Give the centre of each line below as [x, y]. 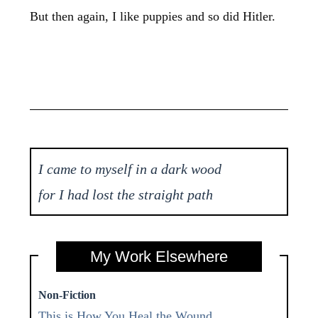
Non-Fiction [67, 295]
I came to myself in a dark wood [130, 169]
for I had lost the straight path [126, 195]
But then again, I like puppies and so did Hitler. [153, 16]
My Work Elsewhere [159, 256]
